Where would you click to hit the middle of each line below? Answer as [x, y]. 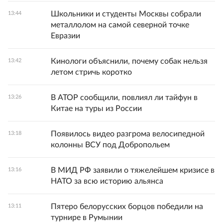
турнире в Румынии [87, 218]
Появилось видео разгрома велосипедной [128, 134]
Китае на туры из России [96, 109]
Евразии [65, 36]
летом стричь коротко [91, 72]
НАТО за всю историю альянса [107, 181]
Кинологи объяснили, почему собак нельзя [129, 61]
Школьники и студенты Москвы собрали [126, 14]
